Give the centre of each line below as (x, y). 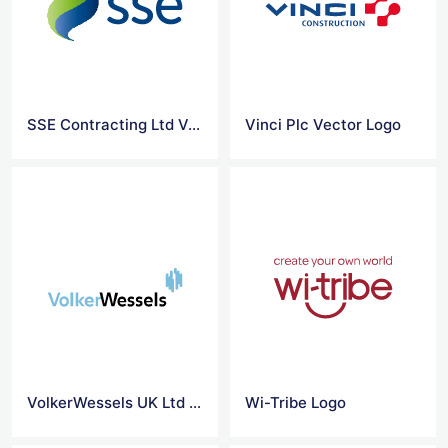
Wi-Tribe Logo (296, 402)
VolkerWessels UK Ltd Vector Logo (195, 402)
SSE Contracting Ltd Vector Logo (194, 124)
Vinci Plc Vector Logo (323, 124)
